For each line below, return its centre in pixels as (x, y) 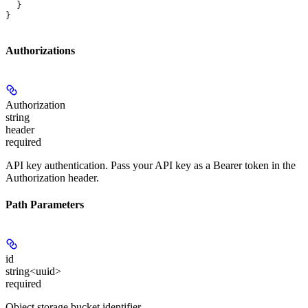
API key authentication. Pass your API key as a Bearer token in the (151, 165)
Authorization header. (52, 177)
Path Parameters (45, 205)
